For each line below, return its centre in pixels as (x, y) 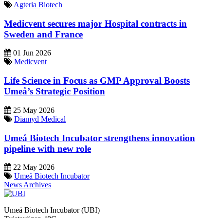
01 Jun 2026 (31, 53)
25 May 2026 (33, 110)
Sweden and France (43, 34)
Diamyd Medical (40, 119)
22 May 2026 (33, 167)
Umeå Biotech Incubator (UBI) (52, 210)
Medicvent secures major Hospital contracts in (95, 23)
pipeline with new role (47, 148)
